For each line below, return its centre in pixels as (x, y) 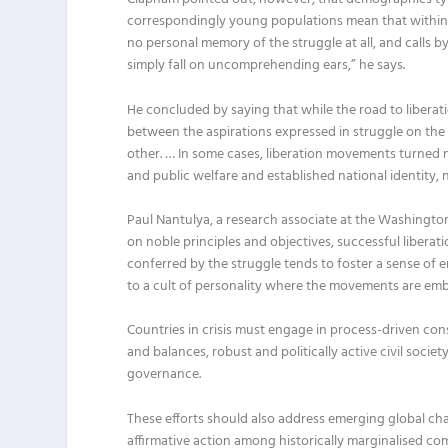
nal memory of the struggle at (270, 44)
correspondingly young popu (215, 22)
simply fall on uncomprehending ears (238, 66)
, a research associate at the (294, 220)
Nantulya (183, 220)
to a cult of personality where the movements (263, 286)
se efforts (178, 419)
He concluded (169, 110)
